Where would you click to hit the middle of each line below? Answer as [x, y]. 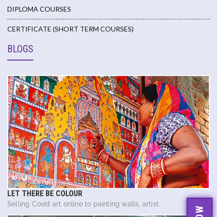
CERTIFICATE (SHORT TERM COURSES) [70, 29]
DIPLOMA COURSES [39, 9]
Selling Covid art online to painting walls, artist [83, 204]
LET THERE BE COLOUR [45, 193]
